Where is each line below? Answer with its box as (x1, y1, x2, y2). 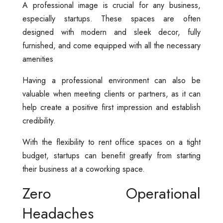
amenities (22, 53, 53, 65)
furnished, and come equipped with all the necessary (22, 40, 201, 52)
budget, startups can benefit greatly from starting (22, 150, 201, 162)
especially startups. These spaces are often (22, 13, 201, 25)
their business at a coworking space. (22, 163, 145, 175)
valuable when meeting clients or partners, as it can (22, 88, 201, 100)
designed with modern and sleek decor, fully (22, 26, 201, 38)
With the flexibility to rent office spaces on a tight (22, 136, 201, 148)
